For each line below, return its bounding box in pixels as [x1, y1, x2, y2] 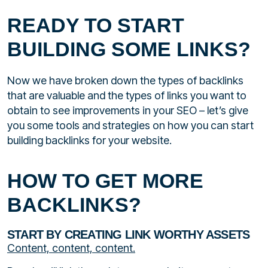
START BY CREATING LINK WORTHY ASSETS [7, 227, 250, 241]
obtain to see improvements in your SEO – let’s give [7, 104, 248, 117]
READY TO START [7, 14, 184, 37]
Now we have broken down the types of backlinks [7, 74, 243, 87]
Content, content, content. [7, 241, 135, 254]
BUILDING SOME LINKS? [7, 38, 251, 61]
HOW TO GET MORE [7, 169, 203, 192]
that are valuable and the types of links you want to [7, 89, 246, 102]
